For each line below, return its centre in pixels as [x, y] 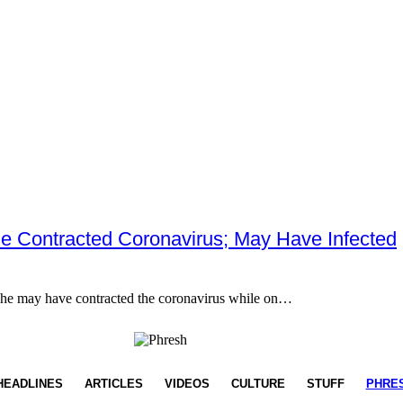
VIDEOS [187, 384]
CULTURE [258, 384]
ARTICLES [113, 384]
